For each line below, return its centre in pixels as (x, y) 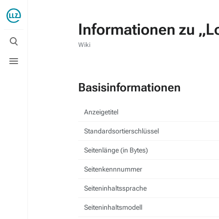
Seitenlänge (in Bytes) (116, 150)
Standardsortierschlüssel (121, 131)
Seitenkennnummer (113, 169)
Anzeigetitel (101, 112)
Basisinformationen (130, 88)
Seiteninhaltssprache (115, 188)
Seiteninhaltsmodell (113, 207)
